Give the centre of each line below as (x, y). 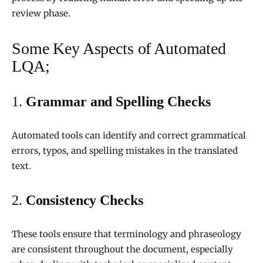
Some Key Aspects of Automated (119, 49)
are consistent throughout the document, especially (122, 249)
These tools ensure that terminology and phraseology (127, 234)
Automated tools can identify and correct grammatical (129, 136)
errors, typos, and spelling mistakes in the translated (125, 151)
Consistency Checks (84, 200)
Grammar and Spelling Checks (118, 102)
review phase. (42, 14)
